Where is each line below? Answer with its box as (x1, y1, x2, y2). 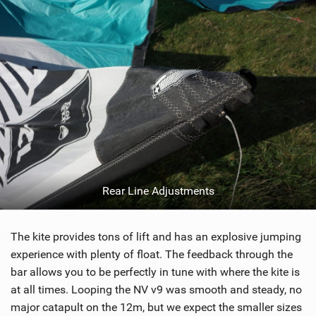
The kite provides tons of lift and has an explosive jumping (11, 230, 301, 244)
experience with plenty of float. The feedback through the (11, 248, 293, 262)
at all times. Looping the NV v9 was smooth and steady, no (11, 283, 302, 297)
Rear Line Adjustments (102, 184, 214, 198)
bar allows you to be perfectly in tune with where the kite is (11, 265, 300, 279)
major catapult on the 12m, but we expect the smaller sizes (11, 300, 302, 315)
